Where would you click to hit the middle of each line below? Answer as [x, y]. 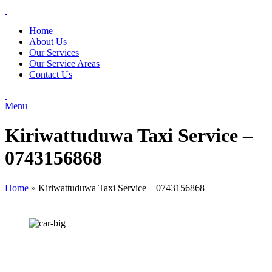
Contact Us [51, 74]
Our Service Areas [64, 63]
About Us [48, 42]
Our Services [54, 53]
